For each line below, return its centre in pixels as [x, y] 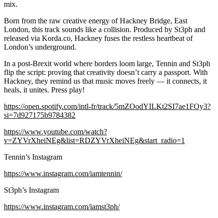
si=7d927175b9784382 [40, 115]
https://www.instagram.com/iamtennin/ [63, 173]
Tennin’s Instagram [33, 157]
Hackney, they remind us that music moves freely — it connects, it [105, 81]
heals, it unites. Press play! [44, 90]
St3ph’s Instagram [31, 190]
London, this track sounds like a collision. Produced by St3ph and [105, 29]
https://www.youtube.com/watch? [55, 131]
